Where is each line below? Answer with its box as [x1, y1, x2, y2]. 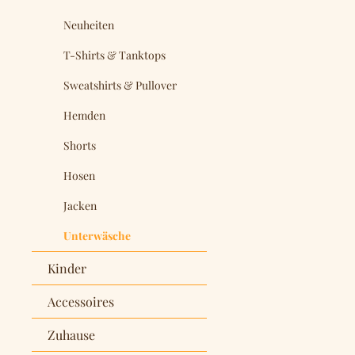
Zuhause [48, 326, 95, 343]
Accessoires [48, 292, 114, 310]
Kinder [48, 259, 86, 277]
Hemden [63, 107, 105, 123]
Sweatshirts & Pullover [63, 77, 177, 93]
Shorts [63, 137, 96, 153]
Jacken [63, 197, 97, 213]
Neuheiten [63, 17, 114, 32]
